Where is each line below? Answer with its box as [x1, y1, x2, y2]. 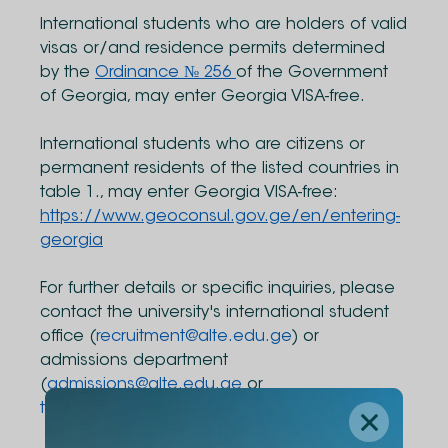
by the [40, 65, 95, 81]
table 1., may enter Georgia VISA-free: [40, 185, 337, 201]
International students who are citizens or [40, 137, 365, 153]
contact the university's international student [40, 305, 389, 321]
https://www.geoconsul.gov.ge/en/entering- [40, 209, 400, 225]
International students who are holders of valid [40, 17, 407, 33]
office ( [40, 329, 96, 345]
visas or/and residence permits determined [40, 41, 385, 57]
